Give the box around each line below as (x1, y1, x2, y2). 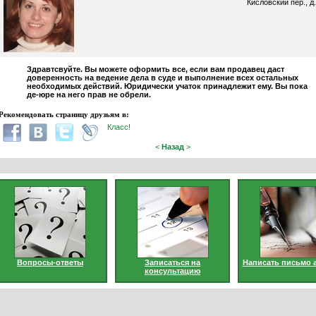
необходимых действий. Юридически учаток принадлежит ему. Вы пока (26, 82, 308, 91)
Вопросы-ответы (17, 258, 83, 267)
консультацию (145, 267, 200, 275)
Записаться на (145, 258, 200, 267)
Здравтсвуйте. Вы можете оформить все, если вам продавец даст (26, 65, 284, 74)
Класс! (107, 123, 130, 132)
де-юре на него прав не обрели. (26, 90, 151, 99)
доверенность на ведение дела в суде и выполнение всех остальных (26, 73, 298, 83)
